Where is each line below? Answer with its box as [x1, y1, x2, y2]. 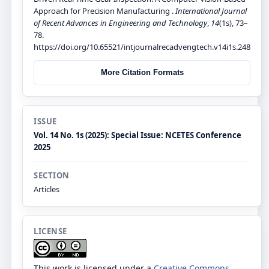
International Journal [175, 5, 247, 16]
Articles [34, 183, 59, 195]
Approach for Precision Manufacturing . [34, 5, 175, 16]
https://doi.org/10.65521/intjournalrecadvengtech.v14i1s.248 [34, 41, 250, 52]
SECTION [34, 169, 70, 181]
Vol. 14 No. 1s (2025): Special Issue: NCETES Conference [34, 129, 241, 141]
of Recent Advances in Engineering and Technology [34, 17, 207, 28]
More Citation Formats [100, 68, 184, 77]
